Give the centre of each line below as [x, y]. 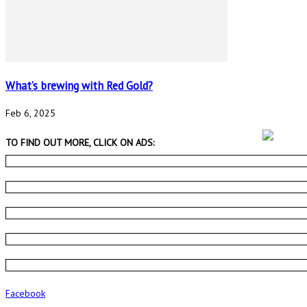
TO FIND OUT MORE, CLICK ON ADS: [80, 142]
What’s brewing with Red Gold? [79, 85]
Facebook [25, 294]
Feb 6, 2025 [30, 113]
